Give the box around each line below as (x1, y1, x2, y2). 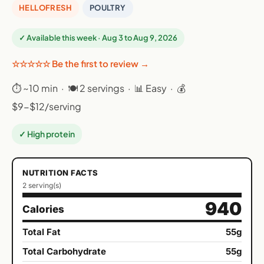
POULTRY (89, 3, 126, 13)
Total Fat (22, 226, 61, 238)
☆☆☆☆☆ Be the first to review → (12, 58, 149, 70)
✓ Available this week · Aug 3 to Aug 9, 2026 (19, 33, 177, 43)
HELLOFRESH (19, 3, 72, 13)
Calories (22, 203, 64, 216)
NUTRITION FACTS (22, 168, 98, 178)
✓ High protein (19, 128, 75, 140)
